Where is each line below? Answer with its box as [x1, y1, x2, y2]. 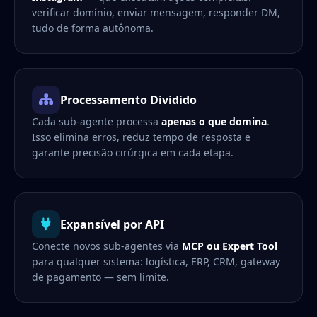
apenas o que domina [161, 115, 267, 129]
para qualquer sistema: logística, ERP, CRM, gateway [32, 255, 280, 269]
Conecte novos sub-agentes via [32, 239, 182, 253]
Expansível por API [60, 217, 164, 233]
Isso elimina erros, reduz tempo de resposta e [32, 130, 250, 144]
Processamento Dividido [60, 92, 197, 108]
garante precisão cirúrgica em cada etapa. [32, 146, 234, 160]
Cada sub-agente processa [32, 115, 161, 129]
